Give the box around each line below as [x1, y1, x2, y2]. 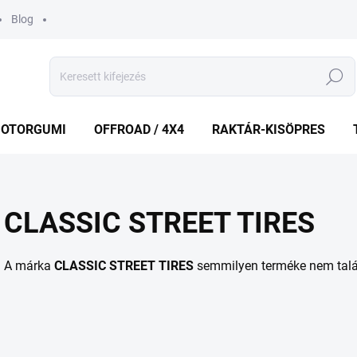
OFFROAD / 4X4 [94, 122, 184, 137]
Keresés [315, 70, 355, 84]
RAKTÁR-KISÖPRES [212, 122, 325, 137]
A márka [4, 258, 54, 273]
